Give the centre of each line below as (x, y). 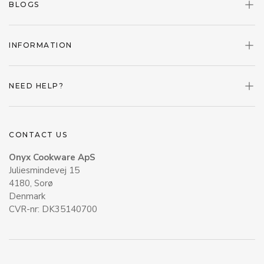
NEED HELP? (36, 86)
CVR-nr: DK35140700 (53, 209)
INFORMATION (41, 45)
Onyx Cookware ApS (52, 157)
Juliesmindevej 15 (44, 170)
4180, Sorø (32, 183)
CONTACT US (38, 134)
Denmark (28, 196)
